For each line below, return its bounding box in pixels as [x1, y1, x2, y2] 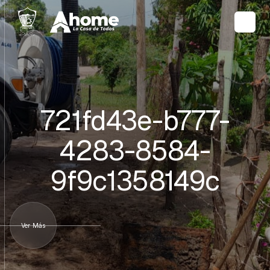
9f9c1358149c [50, 163, 220, 199]
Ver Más [20, 221, 46, 229]
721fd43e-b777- [40, 103, 230, 139]
